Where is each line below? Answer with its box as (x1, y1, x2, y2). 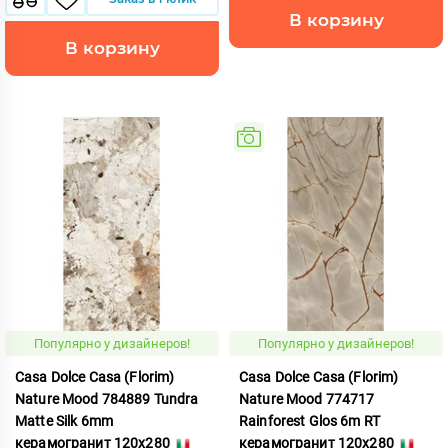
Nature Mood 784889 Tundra (15, 390, 199, 407)
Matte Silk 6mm (15, 412, 113, 429)
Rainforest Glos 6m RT (239, 412, 380, 429)
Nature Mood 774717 (239, 390, 375, 407)
